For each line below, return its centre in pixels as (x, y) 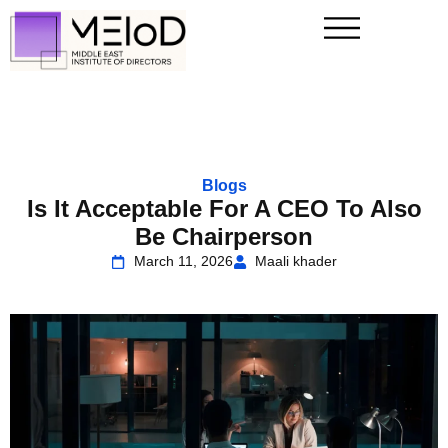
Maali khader (296, 261)
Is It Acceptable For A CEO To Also (224, 208)
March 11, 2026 (183, 261)
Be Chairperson (224, 236)
